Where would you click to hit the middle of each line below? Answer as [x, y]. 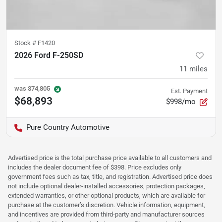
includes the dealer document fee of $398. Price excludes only [95, 167]
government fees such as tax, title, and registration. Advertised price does [110, 176]
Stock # [26, 43]
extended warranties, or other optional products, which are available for [107, 195]
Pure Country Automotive [68, 127]
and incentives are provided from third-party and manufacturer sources [106, 214]
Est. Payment [189, 91]
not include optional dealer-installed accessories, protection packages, [107, 186]
